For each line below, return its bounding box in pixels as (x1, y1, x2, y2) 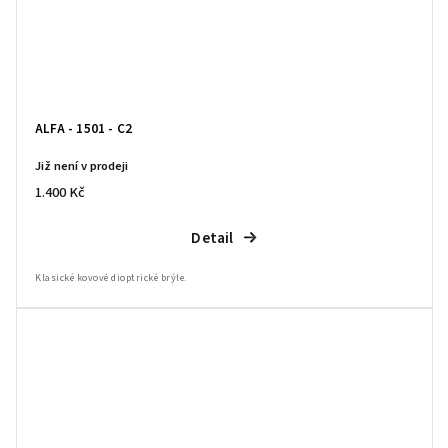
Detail (191, 226, 234, 249)
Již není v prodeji (35, 156, 128, 175)
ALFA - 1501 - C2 (35, 118, 133, 138)
